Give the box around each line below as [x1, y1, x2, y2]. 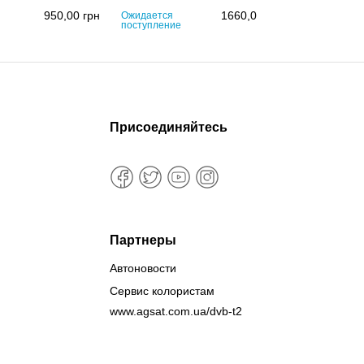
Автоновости [109, 262, 176, 275]
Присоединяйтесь [109, 120, 227, 135]
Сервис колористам [109, 284, 214, 298]
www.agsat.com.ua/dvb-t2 [109, 305, 242, 318]
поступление [121, 19, 181, 32]
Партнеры [109, 233, 176, 248]
